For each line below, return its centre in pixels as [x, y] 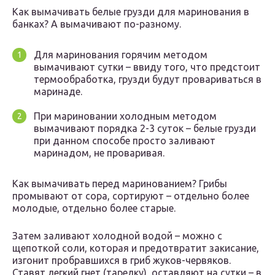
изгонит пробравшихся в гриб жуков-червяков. [122, 261]
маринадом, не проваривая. [99, 153]
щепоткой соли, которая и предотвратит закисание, [136, 248]
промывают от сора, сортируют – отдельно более [131, 196]
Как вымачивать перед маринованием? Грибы [120, 184]
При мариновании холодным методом [125, 116]
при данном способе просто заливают [125, 141]
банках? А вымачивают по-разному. [97, 24]
